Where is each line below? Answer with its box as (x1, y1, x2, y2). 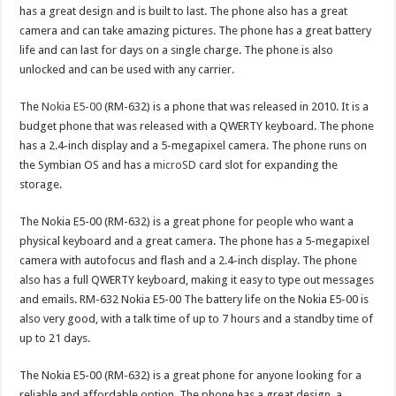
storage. (19, 177, 63, 191)
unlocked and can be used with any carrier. (19, 62, 235, 76)
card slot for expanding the (196, 157, 339, 171)
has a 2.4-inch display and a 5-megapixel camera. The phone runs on (19, 138, 368, 152)
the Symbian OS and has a (19, 157, 154, 171)
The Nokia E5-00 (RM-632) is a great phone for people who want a (19, 214, 354, 228)
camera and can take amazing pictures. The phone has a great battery (19, 23, 372, 37)
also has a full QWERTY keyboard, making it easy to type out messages (19, 272, 375, 286)
